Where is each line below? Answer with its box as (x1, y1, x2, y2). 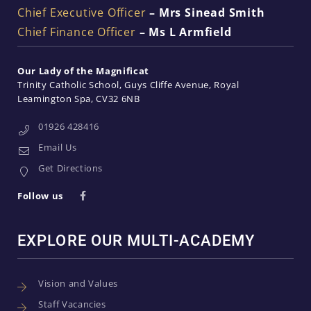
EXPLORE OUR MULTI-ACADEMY (17, 232, 255, 249)
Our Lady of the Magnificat (17, 65, 149, 77)
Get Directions (38, 162, 103, 174)
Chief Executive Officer (17, 5, 146, 20)
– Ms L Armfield (135, 24, 232, 40)
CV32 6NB (96, 92, 140, 105)
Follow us (17, 190, 63, 202)
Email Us (38, 141, 77, 153)
